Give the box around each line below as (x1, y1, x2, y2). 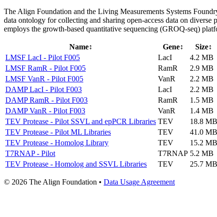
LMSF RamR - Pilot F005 (5, 63, 86, 72)
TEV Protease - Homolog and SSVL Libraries (5, 159, 147, 168)
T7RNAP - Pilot (5, 149, 55, 157)
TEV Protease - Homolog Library (5, 138, 108, 147)
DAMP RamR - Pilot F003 (5, 95, 88, 104)
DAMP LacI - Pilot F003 (5, 85, 82, 93)
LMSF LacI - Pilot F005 (5, 53, 80, 62)
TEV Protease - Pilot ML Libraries (5, 127, 111, 136)
